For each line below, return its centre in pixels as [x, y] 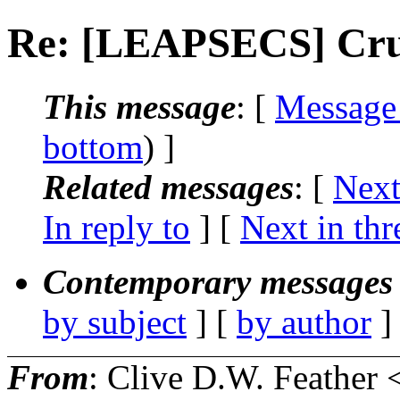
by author [304, 321]
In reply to [117, 227]
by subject [115, 321]
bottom [93, 146]
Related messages [168, 187]
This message [139, 106]
